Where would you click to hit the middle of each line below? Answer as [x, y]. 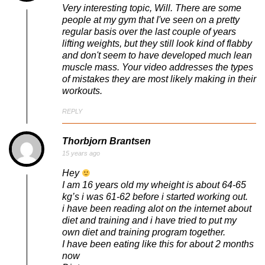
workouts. [82, 91]
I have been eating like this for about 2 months [158, 244]
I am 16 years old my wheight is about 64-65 [154, 185]
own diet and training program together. [144, 232]
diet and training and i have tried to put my [149, 221]
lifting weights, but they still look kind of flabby [157, 43]
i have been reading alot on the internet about [157, 209]
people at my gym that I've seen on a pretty [151, 20]
